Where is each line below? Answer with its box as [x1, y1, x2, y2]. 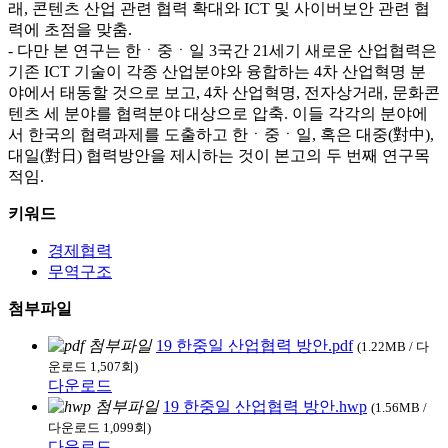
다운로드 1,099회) [48, 419, 151, 435]
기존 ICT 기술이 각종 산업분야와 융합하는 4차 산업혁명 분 [8, 62, 426, 80]
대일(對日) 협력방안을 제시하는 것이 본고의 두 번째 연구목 [8, 146, 430, 164]
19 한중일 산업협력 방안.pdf [156, 336, 353, 354]
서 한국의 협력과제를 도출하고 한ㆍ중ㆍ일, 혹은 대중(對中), [8, 125, 434, 143]
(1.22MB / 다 [357, 338, 429, 354]
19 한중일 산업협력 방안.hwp [163, 397, 367, 415]
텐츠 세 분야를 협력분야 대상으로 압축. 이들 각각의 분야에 [8, 104, 428, 122]
